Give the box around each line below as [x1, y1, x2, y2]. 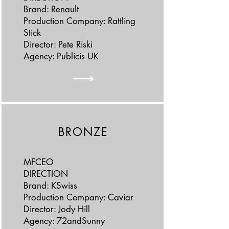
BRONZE [58, 125, 108, 139]
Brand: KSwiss [23, 180, 77, 191]
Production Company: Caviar [23, 192, 133, 203]
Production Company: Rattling [23, 15, 135, 27]
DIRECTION [23, 168, 68, 179]
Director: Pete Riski [23, 39, 93, 50]
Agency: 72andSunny [23, 215, 105, 226]
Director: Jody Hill [23, 203, 90, 215]
